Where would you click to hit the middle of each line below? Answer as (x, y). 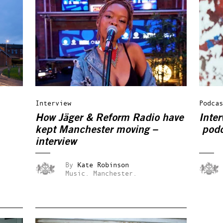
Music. (77, 173)
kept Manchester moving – (97, 130)
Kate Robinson (103, 165)
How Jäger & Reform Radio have (110, 118)
